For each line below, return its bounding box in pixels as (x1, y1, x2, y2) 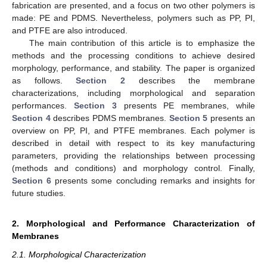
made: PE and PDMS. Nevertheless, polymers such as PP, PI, (12, 13, 255, 23)
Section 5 (169, 113, 207, 123)
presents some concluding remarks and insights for (51, 175, 255, 185)
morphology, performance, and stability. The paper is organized (12, 63, 255, 73)
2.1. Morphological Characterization (12, 249, 146, 259)
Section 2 (76, 75, 126, 85)
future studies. (12, 188, 66, 198)
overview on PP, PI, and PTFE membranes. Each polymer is (12, 125, 255, 135)
